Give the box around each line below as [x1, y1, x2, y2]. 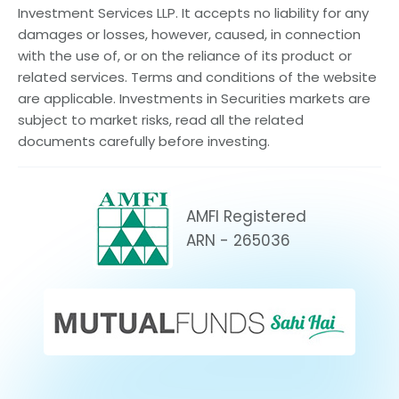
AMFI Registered [186, 205, 306, 227]
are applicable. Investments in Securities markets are [18, 89, 370, 109]
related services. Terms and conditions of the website [18, 68, 377, 87]
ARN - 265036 [186, 229, 290, 251]
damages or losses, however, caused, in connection [18, 25, 361, 45]
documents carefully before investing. [18, 132, 270, 151]
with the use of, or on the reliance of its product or [18, 46, 352, 66]
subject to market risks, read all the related [18, 110, 304, 130]
